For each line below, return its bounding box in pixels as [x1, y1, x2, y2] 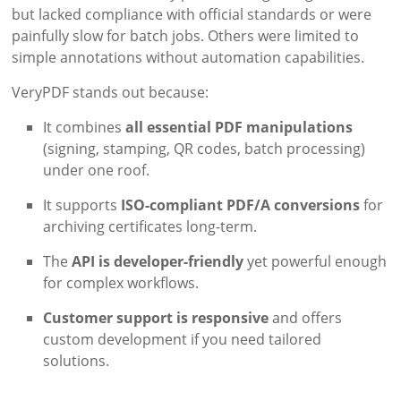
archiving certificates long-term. [43, 216, 258, 236]
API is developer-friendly [72, 251, 244, 271]
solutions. [43, 350, 110, 371]
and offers [269, 307, 343, 328]
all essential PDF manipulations [125, 116, 354, 137]
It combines [43, 116, 126, 137]
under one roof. [43, 159, 150, 180]
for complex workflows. [43, 272, 200, 293]
